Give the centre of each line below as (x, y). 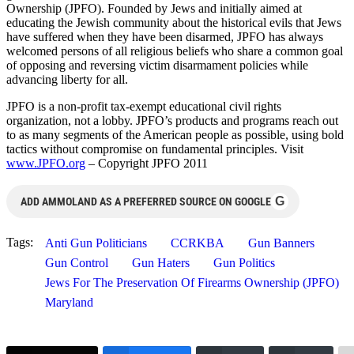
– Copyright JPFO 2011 (147, 163)
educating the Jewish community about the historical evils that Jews (174, 22)
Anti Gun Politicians (96, 243)
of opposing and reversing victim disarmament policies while (157, 65)
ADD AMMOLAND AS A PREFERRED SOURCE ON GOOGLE (146, 201)
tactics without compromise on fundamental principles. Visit (155, 149)
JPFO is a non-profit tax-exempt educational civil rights (144, 106)
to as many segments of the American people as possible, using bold (175, 134)
